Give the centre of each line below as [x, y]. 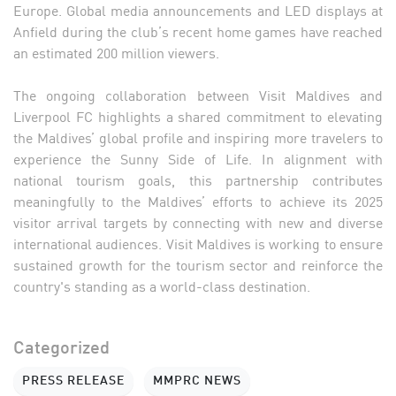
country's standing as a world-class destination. [162, 285]
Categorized [61, 349]
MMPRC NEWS [197, 381]
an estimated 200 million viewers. [116, 52]
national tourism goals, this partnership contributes [198, 179]
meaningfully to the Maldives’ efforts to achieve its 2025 [198, 200]
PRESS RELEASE [73, 381]
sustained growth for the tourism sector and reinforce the [198, 264]
